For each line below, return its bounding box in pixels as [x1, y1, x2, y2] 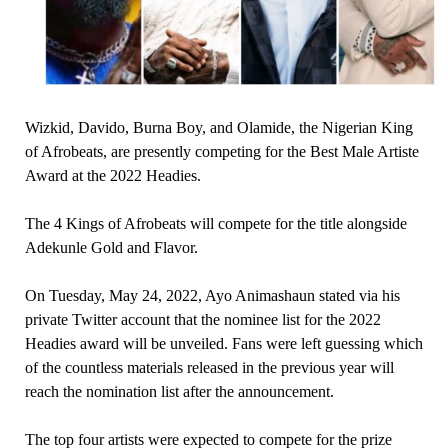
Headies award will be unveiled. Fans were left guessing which [24, 334, 423, 352]
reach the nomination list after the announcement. [24, 382, 334, 400]
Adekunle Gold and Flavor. [24, 238, 198, 256]
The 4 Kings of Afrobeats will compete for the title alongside [24, 214, 407, 232]
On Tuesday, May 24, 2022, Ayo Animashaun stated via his [24, 286, 400, 304]
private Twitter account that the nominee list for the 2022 [24, 310, 381, 328]
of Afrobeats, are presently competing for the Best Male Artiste [24, 142, 419, 160]
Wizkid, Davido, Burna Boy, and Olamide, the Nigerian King [24, 118, 413, 136]
